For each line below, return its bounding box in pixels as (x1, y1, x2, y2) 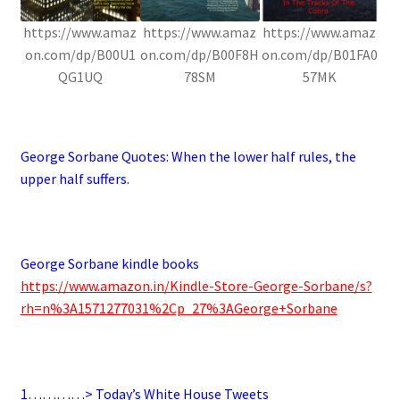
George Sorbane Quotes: (20, 147, 169, 166)
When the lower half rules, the (168, 147, 356, 166)
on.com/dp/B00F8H (140, 46, 260, 64)
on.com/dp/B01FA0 (261, 46, 378, 64)
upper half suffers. (20, 170, 129, 188)
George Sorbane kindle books (20, 254, 199, 273)
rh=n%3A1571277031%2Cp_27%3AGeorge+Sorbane (20, 299, 337, 318)
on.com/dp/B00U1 (24, 46, 136, 64)
